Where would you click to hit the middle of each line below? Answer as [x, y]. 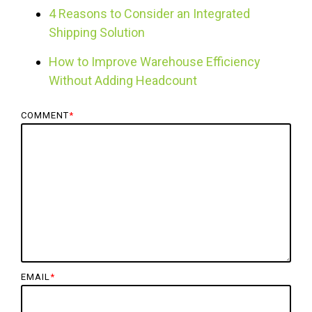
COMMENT [45, 116]
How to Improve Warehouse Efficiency [155, 62]
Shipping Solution [97, 33]
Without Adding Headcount [123, 81]
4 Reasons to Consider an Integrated [149, 14]
